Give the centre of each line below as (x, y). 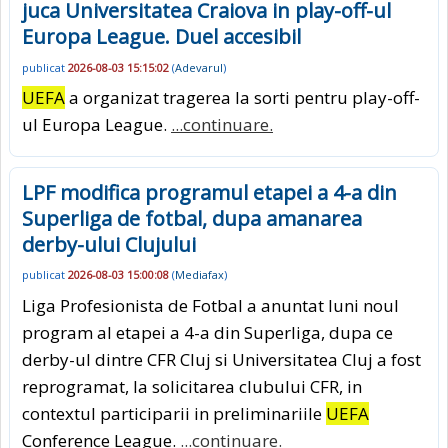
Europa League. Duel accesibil (161, 37)
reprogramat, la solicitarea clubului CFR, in (192, 386)
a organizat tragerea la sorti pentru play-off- (242, 98)
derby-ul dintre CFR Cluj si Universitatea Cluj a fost (221, 359)
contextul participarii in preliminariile (174, 413)
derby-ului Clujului (109, 245)
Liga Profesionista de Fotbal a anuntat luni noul (210, 305)
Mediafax (199, 275)
